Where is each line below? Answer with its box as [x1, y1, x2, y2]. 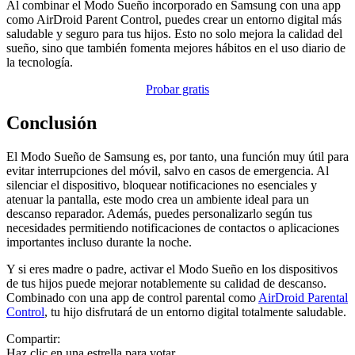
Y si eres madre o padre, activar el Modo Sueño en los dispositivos [6, 262, 338, 277]
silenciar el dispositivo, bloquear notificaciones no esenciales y [6, 178, 317, 193]
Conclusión [6, 113, 97, 134]
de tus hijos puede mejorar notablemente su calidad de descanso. [6, 277, 326, 291]
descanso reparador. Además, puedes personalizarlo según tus [6, 207, 312, 221]
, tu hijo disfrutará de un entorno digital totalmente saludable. [44, 305, 346, 319]
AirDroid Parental [258, 291, 348, 305]
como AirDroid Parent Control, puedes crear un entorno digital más [6, 13, 342, 27]
